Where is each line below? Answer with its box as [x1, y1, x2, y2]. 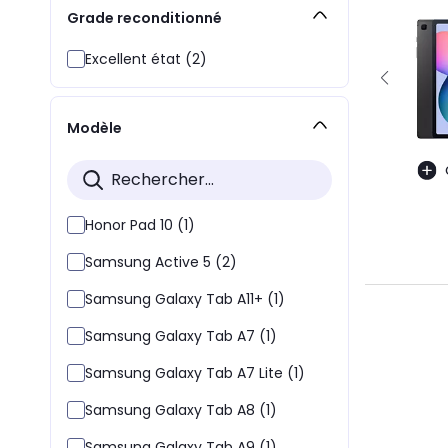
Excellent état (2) [85, 48, 207, 69]
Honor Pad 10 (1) [85, 214, 195, 235]
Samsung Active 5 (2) [85, 251, 237, 272]
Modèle [67, 118, 122, 139]
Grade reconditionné [67, 8, 222, 29]
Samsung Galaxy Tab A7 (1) [85, 325, 277, 346]
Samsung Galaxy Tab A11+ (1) [85, 288, 285, 309]
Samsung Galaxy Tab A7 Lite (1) [85, 362, 305, 383]
